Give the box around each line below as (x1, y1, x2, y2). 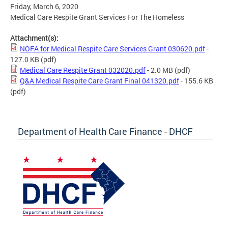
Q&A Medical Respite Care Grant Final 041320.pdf (20, 76, 179, 86)
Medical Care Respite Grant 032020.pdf (20, 65, 146, 75)
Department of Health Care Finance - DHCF (18, 125, 192, 138)
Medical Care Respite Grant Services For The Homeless (10, 12, 184, 22)
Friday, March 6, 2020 (10, 2, 78, 12)
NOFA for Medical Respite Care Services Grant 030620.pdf (20, 44, 205, 54)
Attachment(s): (10, 33, 60, 43)
